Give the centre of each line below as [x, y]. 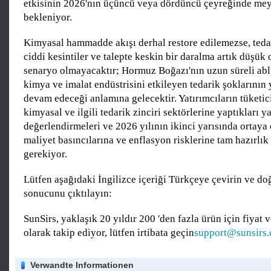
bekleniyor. [48, 18]
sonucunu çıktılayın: [68, 194]
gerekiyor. [45, 154]
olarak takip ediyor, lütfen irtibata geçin [109, 233]
